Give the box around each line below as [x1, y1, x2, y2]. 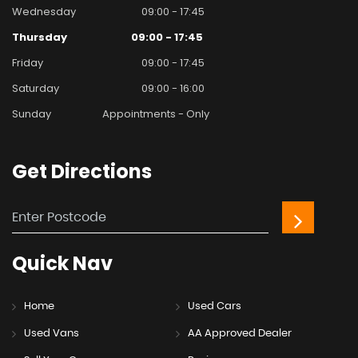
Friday [12, 55, 43, 71]
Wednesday [12, 4, 76, 20]
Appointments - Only [102, 106, 209, 122]
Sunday [12, 106, 51, 122]
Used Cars [187, 301, 241, 312]
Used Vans [24, 328, 79, 340]
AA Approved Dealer [187, 328, 292, 340]
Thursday [12, 30, 67, 46]
